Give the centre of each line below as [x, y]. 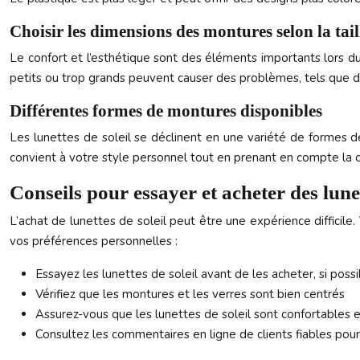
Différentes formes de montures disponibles [166, 111]
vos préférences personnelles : [94, 241]
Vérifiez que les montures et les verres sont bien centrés [190, 294]
